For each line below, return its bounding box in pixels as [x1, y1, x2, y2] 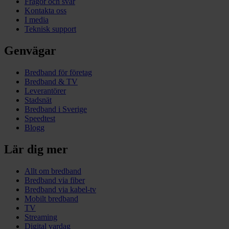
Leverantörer [25, 86, 66, 95]
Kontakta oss [25, 6, 66, 15]
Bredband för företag [25, 67, 92, 77]
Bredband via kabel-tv [25, 185, 96, 194]
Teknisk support [25, 25, 76, 34]
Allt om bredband [25, 166, 81, 175]
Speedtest [25, 113, 55, 123]
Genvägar [4, 44, 56, 58]
